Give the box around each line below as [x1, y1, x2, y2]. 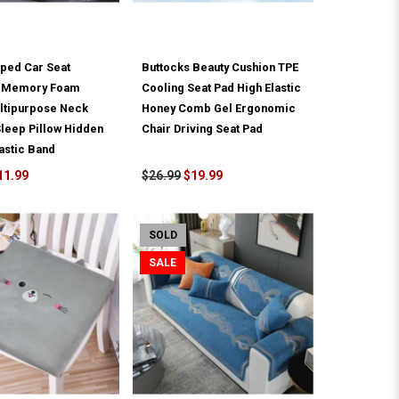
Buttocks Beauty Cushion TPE [142, 61, 299, 75]
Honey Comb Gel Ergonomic [142, 102, 297, 116]
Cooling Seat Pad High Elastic [142, 81, 302, 95]
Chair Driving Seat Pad [142, 122, 264, 136]
